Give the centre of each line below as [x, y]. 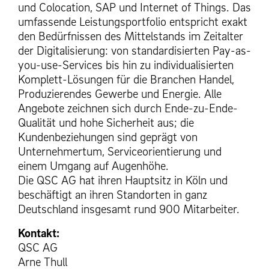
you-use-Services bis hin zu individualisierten [126, 65]
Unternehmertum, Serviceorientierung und [120, 152]
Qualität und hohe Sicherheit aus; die [106, 123]
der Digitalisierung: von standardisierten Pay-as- [134, 51]
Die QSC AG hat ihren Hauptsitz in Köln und [123, 180]
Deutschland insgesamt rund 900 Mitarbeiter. [129, 209]
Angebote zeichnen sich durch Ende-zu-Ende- [128, 108]
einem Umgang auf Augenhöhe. [93, 166]
